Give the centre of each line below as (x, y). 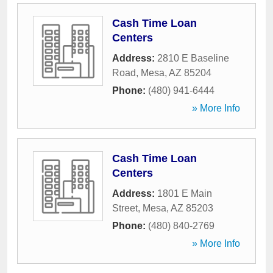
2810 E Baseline (193, 58)
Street (125, 208)
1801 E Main (185, 193)
